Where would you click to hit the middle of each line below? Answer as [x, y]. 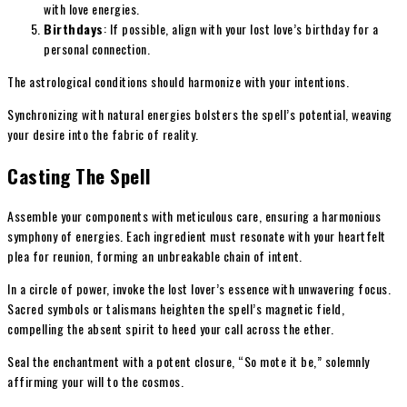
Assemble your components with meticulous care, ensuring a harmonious [194, 215]
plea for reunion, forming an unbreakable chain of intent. [155, 255]
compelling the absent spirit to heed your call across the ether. [170, 328]
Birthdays [74, 29]
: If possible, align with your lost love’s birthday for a [240, 29]
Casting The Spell [79, 175]
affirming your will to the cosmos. [95, 381]
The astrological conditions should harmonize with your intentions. [178, 82]
